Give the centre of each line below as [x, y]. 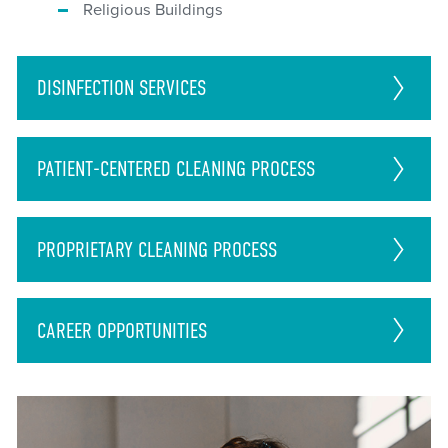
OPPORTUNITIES [151, 330]
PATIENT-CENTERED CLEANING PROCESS [175, 169]
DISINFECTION [87, 88]
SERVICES [172, 88]
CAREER [66, 330]
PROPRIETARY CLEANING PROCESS [156, 249]
